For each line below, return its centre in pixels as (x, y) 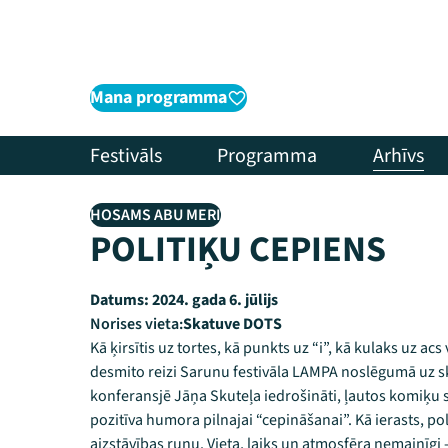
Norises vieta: (136, 324)
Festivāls (126, 155)
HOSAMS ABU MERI (155, 215)
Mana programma (158, 97)
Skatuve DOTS (232, 324)
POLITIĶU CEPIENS (238, 249)
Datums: (119, 300)
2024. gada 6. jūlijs (213, 300)
